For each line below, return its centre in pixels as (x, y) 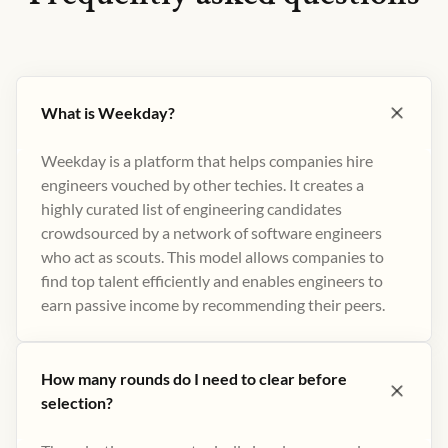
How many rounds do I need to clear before (194, 378)
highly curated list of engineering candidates (191, 208)
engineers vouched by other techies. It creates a (202, 184)
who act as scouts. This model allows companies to (212, 256)
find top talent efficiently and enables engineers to (212, 280)
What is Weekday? (108, 112)
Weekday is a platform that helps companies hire (207, 160)
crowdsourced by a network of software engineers (211, 232)
